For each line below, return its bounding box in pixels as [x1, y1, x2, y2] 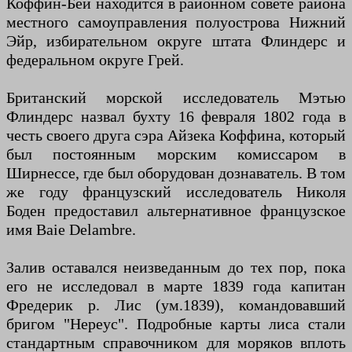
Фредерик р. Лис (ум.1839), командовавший [6, 296, 346, 314]
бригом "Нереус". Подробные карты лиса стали [6, 315, 346, 333]
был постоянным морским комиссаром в [6, 145, 346, 163]
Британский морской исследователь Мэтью [6, 89, 346, 107]
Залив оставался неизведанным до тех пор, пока [6, 258, 346, 277]
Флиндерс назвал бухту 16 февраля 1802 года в [6, 108, 346, 126]
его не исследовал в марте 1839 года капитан [6, 277, 346, 295]
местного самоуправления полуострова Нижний [6, 13, 346, 31]
